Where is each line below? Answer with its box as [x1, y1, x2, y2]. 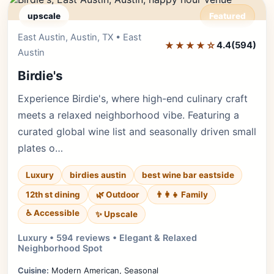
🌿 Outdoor [96, 190, 139, 199]
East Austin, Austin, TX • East [18, 32, 141, 43]
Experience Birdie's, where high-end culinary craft [18, 92, 248, 105]
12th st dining [26, 190, 80, 199]
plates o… [18, 142, 63, 154]
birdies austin [70, 170, 126, 180]
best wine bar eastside [142, 170, 234, 180]
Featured [209, 11, 246, 21]
